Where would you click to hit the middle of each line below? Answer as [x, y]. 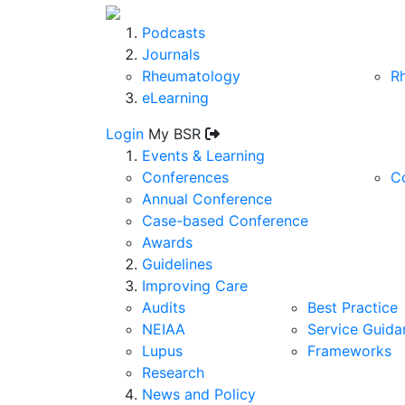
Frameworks [350, 351]
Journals [171, 54]
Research [173, 372]
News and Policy [199, 394]
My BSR [174, 134]
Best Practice [353, 307]
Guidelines [177, 264]
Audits [164, 307]
